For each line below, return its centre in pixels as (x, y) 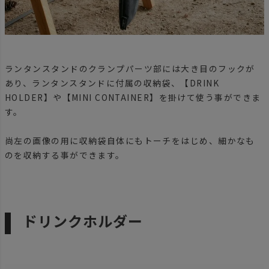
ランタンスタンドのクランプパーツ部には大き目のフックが (130, 68)
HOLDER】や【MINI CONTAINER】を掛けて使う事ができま (133, 97)
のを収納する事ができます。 (65, 155)
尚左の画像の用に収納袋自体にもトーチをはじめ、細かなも (130, 140)
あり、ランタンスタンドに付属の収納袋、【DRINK (112, 83)
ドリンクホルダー (83, 220)
